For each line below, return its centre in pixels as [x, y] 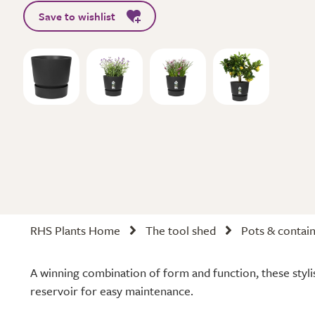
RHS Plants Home [75, 230]
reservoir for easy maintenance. [112, 291]
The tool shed [181, 230]
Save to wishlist [77, 16]
